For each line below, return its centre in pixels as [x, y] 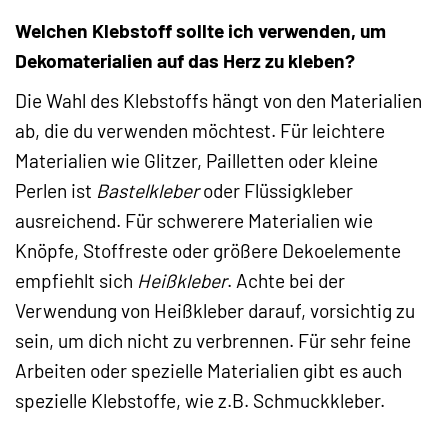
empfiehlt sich [76, 280]
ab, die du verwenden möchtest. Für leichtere [200, 130]
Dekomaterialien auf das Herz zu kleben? [185, 61]
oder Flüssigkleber [276, 190]
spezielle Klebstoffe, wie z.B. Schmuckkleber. [200, 400]
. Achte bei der [286, 280]
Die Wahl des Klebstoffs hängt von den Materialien [218, 100]
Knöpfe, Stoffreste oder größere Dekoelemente [208, 250]
